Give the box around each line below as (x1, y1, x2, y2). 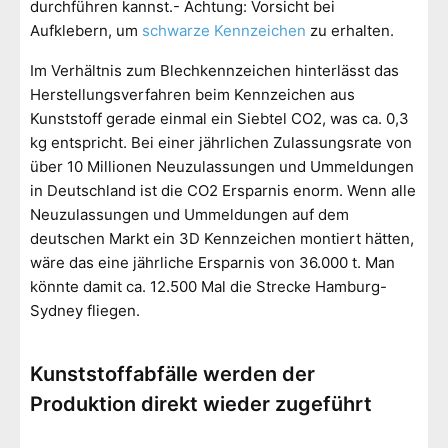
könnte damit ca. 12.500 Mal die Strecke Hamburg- (30, 277, 387, 297)
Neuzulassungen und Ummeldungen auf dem (30, 205, 349, 225)
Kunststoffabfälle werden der (30, 362, 315, 387)
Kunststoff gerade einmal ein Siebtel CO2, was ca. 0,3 (30, 109, 409, 129)
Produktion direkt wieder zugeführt (30, 392, 372, 417)
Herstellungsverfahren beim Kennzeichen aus (30, 85, 355, 105)
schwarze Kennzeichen (142, 21, 306, 41)
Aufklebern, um (30, 21, 142, 41)
